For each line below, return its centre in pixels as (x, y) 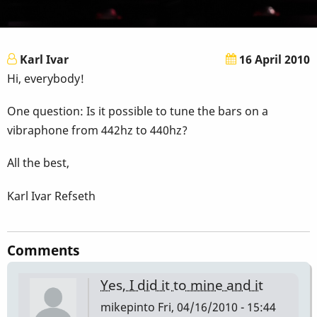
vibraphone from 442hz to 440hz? (97, 131)
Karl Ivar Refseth (51, 196)
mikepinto (128, 307)
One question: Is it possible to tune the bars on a (138, 111)
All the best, (38, 163)
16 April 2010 (273, 59)
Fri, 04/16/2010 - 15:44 (215, 307)
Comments (43, 250)
